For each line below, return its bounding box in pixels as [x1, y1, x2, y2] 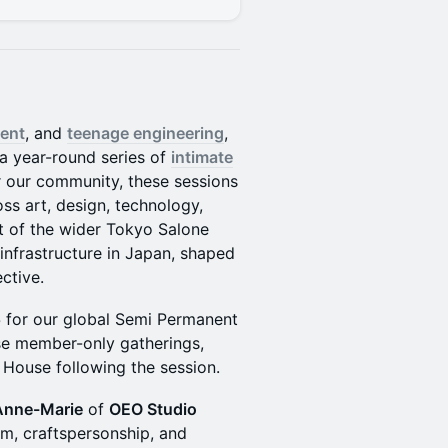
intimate [171, 147, 233, 167]
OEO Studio [109, 399, 197, 419]
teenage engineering [67, 123, 224, 143]
